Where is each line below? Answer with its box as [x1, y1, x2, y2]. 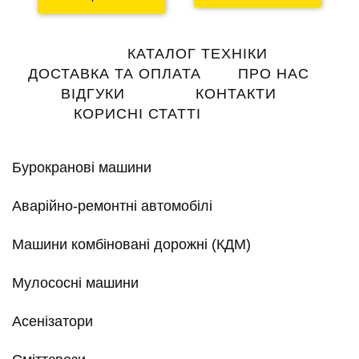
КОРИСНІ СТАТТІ [74, 105, 202, 122]
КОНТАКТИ [195, 85, 276, 102]
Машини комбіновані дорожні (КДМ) [12, 236, 251, 252]
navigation [11, 59, 77, 76]
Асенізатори [12, 313, 93, 329]
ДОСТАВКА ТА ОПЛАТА [27, 65, 201, 82]
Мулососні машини [12, 274, 139, 291]
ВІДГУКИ [60, 85, 125, 102]
